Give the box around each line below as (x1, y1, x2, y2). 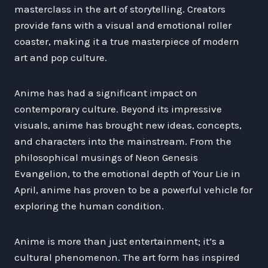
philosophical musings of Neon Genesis (14, 151, 198, 163)
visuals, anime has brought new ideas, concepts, (14, 118, 242, 131)
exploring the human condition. (14, 199, 164, 212)
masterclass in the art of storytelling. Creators (14, 2, 226, 15)
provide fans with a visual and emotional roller (14, 19, 232, 31)
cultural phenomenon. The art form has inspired (14, 251, 240, 263)
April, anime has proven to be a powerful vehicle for (14, 183, 252, 196)
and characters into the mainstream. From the (14, 135, 232, 147)
